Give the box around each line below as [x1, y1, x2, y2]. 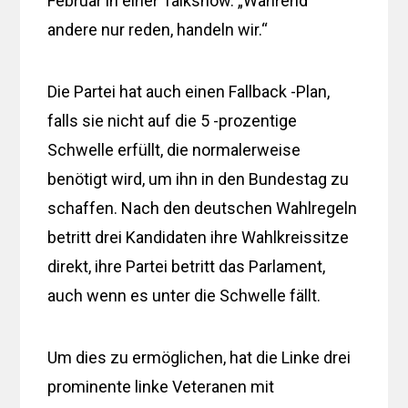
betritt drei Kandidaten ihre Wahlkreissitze [47, 227, 350, 247]
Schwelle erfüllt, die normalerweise [47, 139, 301, 159]
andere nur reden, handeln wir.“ [47, 19, 269, 39]
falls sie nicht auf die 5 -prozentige [47, 110, 298, 130]
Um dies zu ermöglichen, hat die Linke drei [47, 347, 352, 367]
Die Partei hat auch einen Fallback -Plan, [47, 81, 331, 101]
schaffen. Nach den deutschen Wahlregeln [47, 198, 358, 218]
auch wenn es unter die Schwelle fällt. [47, 285, 321, 305]
